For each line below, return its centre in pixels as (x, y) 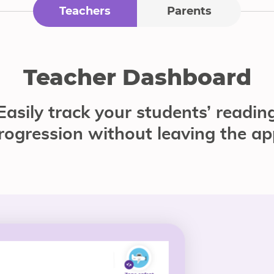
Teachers (85, 11)
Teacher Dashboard (137, 77)
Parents (189, 11)
